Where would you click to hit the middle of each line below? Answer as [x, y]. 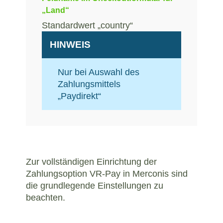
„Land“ [56, 10]
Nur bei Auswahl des [99, 72]
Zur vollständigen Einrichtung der [91, 162]
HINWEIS [70, 45]
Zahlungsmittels [89, 84]
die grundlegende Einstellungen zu [95, 186]
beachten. [46, 198]
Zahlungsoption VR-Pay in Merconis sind [107, 174]
